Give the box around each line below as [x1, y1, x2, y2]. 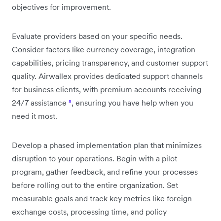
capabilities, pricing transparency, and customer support [12, 57, 208, 68]
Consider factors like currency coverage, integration [12, 44, 195, 54]
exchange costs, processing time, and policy [12, 206, 167, 217]
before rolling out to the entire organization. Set [12, 180, 178, 190]
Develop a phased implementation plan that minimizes [12, 140, 202, 150]
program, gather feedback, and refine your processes [12, 166, 198, 177]
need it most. [12, 110, 57, 121]
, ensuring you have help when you [72, 97, 193, 108]
